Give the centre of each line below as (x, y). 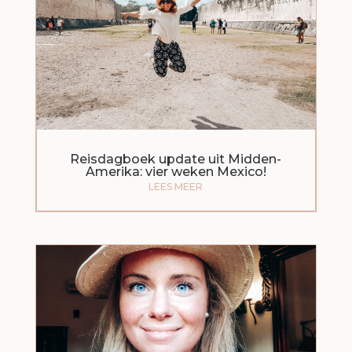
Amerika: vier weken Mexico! (176, 171)
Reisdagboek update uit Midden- (176, 159)
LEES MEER (176, 186)
